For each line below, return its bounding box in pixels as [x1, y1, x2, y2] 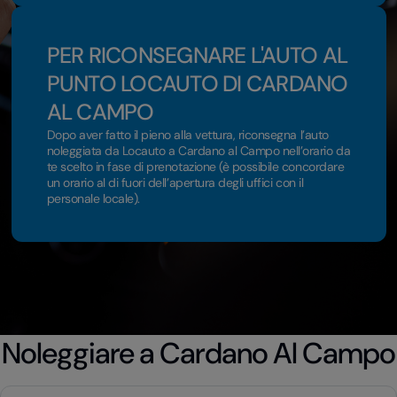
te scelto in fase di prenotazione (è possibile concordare [46, 159, 345, 175]
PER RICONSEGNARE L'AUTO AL [46, 41, 347, 70]
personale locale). [46, 191, 140, 206]
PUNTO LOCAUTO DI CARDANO [46, 69, 348, 98]
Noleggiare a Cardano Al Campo [2, 334, 395, 372]
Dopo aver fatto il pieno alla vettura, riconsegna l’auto [46, 127, 329, 143]
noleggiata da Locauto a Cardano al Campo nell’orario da [46, 143, 351, 159]
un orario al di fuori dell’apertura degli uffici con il [46, 175, 304, 191]
